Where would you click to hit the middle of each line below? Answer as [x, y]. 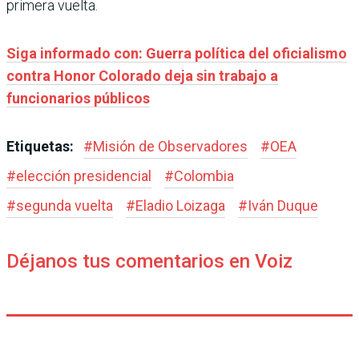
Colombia [204, 176]
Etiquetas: [42, 147]
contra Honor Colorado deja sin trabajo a [142, 76]
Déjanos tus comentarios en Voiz [149, 262]
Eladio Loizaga [180, 206]
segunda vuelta [65, 206]
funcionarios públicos [78, 99]
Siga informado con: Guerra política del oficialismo [177, 54]
